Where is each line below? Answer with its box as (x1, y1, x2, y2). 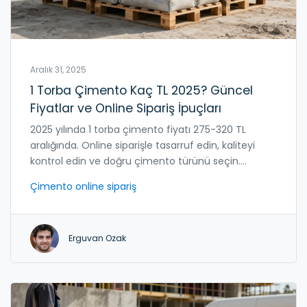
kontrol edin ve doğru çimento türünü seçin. (30, 153, 241, 168)
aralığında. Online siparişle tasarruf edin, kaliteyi (30, 138, 255, 152)
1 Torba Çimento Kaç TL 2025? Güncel (30, 82, 253, 99)
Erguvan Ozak (69, 232, 126, 244)
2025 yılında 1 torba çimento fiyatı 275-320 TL (30, 122, 246, 136)
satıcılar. (30, 185, 69, 199)
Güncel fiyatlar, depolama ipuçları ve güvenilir (30, 169, 249, 184)
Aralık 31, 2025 (30, 64, 86, 75)
